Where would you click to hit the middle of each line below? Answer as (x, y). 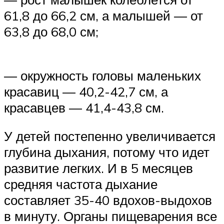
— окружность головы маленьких (102, 75)
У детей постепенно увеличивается (110, 136)
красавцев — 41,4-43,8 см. (84, 107)
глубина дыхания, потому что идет (107, 152)
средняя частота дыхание (81, 184)
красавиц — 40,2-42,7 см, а (86, 91)
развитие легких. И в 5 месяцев (98, 168)
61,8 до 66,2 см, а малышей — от (103, 16)
